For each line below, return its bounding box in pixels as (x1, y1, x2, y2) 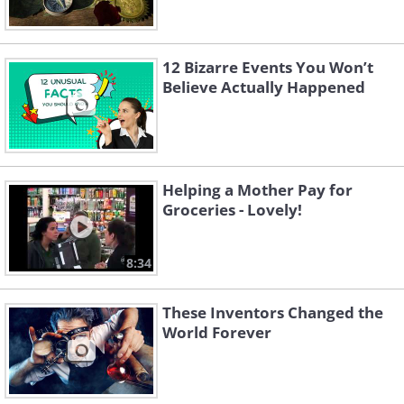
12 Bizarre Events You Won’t (162, 57, 373, 78)
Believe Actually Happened (162, 77, 365, 98)
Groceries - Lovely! (162, 199, 302, 221)
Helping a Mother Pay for (162, 179, 353, 201)
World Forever (162, 322, 271, 344)
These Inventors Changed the (162, 302, 383, 324)
